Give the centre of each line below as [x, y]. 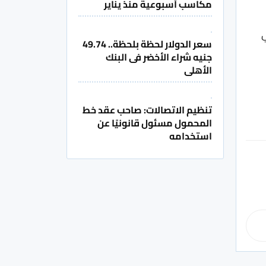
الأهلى [198, 70]
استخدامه [191, 136]
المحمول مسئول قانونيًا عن [155, 123]
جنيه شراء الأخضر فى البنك [159, 57]
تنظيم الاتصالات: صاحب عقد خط [147, 110]
